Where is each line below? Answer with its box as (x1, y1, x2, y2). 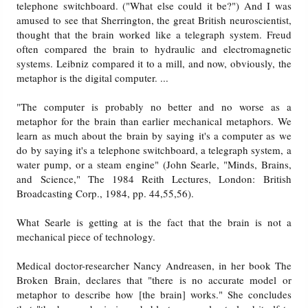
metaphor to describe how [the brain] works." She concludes (16, 287, 291, 302)
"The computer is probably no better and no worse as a (16, 100, 291, 114)
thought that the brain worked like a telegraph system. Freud (16, 27, 291, 42)
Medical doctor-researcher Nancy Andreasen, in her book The (16, 258, 291, 273)
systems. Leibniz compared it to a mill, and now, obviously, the (16, 56, 291, 71)
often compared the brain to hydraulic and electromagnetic (16, 42, 291, 56)
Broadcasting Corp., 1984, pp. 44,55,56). (16, 186, 195, 201)
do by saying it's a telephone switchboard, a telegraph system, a (16, 143, 291, 157)
